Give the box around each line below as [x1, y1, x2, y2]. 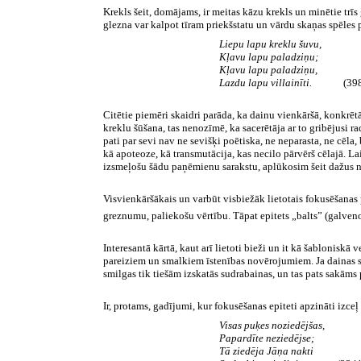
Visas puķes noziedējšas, [219, 319, 325, 332]
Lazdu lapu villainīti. [219, 76, 314, 89]
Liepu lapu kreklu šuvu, [219, 37, 322, 50]
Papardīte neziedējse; [219, 332, 314, 345]
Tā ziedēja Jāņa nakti [219, 345, 313, 358]
